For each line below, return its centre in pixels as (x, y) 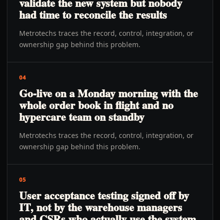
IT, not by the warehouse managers (101, 207)
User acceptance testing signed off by (104, 195)
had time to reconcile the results (93, 14)
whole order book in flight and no (96, 105)
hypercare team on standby (82, 117)
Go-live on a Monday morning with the (109, 93)
